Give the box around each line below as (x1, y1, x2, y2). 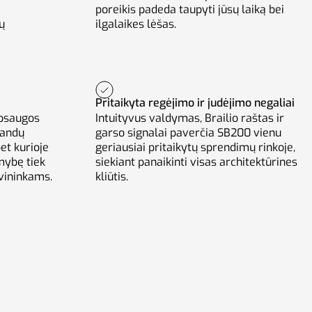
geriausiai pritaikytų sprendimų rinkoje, (95, 139, 295, 155)
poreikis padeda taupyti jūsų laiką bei (95, 1, 284, 17)
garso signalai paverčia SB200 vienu (95, 125, 281, 140)
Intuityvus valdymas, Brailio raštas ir (95, 110, 284, 125)
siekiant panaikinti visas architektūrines (95, 154, 297, 169)
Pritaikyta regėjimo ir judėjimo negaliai (95, 95, 295, 110)
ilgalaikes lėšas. (95, 16, 176, 31)
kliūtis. (95, 169, 128, 184)
